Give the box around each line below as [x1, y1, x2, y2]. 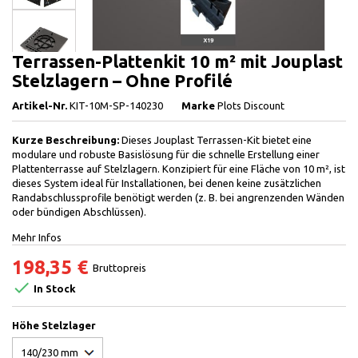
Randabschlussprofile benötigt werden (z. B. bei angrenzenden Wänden [12, 192, 344, 203]
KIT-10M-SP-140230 [70, 100, 163, 111]
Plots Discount [217, 100, 284, 111]
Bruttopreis [93, 262, 146, 273]
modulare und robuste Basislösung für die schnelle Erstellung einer [12, 149, 320, 160]
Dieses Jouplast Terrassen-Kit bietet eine [119, 134, 312, 145]
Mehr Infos [12, 232, 62, 243]
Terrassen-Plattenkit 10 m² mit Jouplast [12, 51, 343, 71]
